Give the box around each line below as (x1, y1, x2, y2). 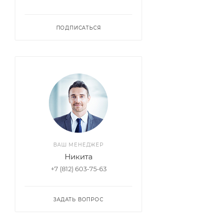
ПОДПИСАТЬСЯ (56, 25, 101, 31)
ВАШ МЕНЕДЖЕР (53, 142, 104, 148)
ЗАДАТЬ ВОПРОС (53, 196, 104, 203)
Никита (64, 152, 93, 161)
